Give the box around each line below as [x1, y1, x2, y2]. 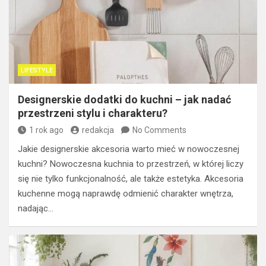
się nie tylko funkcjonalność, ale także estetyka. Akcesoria [18, 173, 243, 184]
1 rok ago [29, 125, 64, 135]
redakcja [82, 125, 114, 135]
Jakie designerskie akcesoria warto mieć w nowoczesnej [18, 143, 239, 154]
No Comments [132, 125, 186, 135]
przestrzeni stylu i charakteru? [18, 106, 167, 119]
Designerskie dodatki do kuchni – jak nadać [18, 93, 231, 106]
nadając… [18, 202, 53, 214]
